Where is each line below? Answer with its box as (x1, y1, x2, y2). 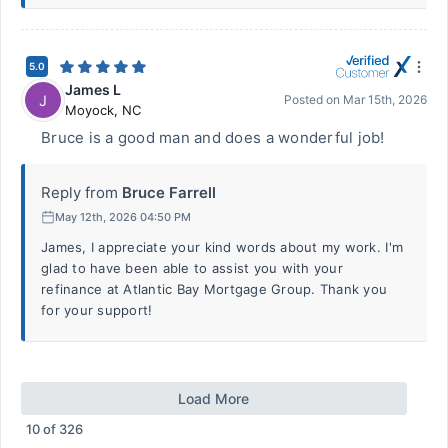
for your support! (41, 302, 153, 318)
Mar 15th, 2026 (343, 92, 427, 107)
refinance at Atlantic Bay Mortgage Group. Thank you (41, 281, 388, 297)
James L (65, 81, 121, 98)
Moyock (65, 102, 114, 118)
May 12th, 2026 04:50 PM (55, 209, 191, 224)
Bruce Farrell (122, 183, 216, 202)
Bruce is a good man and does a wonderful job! (41, 128, 385, 147)
